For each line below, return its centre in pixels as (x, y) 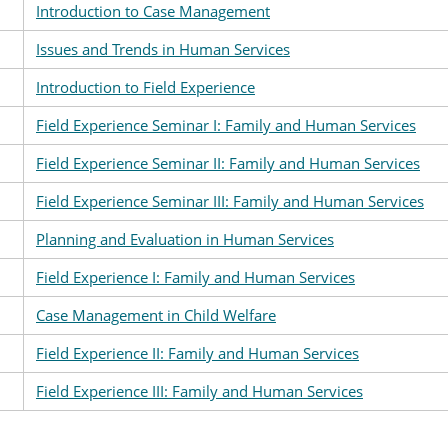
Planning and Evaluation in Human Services (185, 239)
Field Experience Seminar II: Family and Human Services (228, 163)
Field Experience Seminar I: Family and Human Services (226, 125)
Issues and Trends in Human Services (163, 49)
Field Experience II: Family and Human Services (197, 353)
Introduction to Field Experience (145, 87)
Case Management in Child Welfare (156, 315)
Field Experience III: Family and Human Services (199, 391)
